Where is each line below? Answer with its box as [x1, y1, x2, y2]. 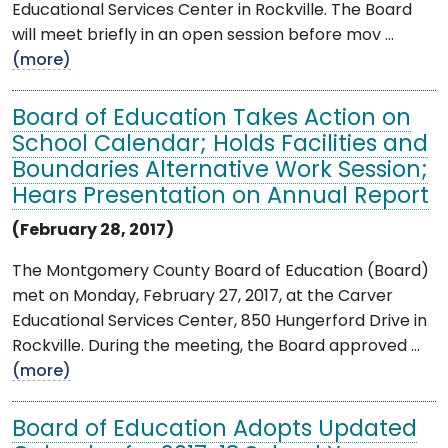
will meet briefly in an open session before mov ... [12, 27, 394, 44]
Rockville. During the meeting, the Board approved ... [12, 338, 420, 355]
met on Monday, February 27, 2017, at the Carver [12, 288, 393, 305]
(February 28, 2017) [12, 222, 174, 239]
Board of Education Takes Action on [12, 107, 411, 131]
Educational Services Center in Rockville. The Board [12, 2, 412, 19]
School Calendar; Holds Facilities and [12, 133, 428, 157]
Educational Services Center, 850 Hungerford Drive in [12, 313, 427, 330]
